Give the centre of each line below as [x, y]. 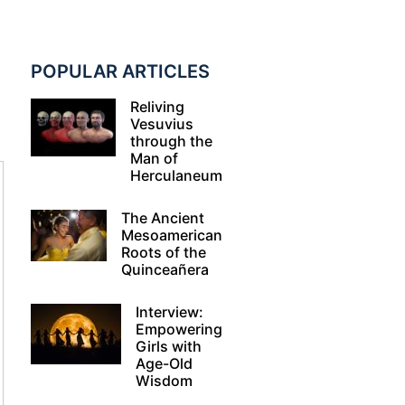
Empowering [179, 330]
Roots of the [164, 253]
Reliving [157, 107]
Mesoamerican [172, 235]
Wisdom [164, 381]
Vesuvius [162, 124]
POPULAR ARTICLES [120, 72]
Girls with [168, 347]
